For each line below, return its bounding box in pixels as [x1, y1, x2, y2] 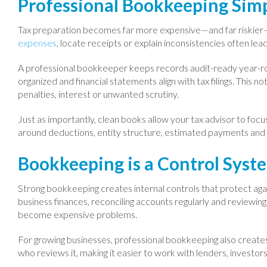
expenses [18, 37, 57, 48]
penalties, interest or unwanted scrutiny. [18, 88, 179, 100]
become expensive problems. [18, 209, 137, 220]
